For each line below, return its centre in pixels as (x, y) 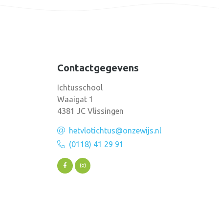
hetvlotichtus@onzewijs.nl (115, 131)
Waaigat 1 (75, 99)
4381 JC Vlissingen (90, 111)
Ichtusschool (80, 88)
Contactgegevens (98, 68)
